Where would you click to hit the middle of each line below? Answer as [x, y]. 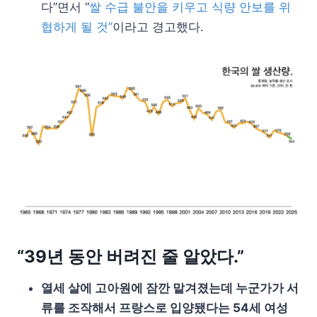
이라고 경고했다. [158, 27]
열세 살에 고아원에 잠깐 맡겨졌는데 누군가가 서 [170, 288]
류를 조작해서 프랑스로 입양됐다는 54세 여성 [165, 307]
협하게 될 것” [77, 27]
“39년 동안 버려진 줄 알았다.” [131, 256]
